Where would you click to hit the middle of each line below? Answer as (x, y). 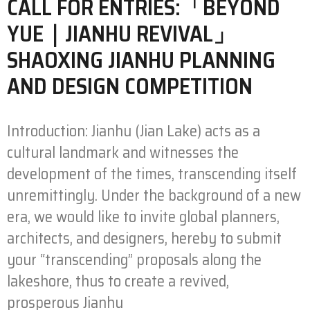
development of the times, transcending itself (152, 174)
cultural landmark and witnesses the (123, 152)
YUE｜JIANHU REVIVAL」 (121, 34)
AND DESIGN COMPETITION (130, 86)
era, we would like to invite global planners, (143, 217)
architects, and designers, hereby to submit (144, 238)
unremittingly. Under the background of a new (154, 195)
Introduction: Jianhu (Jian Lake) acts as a (134, 131)
